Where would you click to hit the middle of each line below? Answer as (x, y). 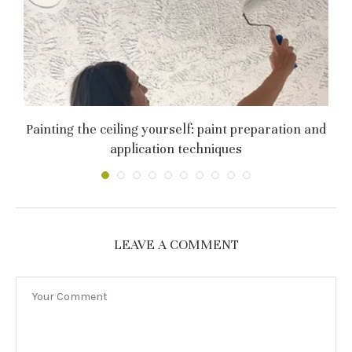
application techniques (176, 148)
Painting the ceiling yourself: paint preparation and (176, 129)
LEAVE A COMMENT (176, 244)
